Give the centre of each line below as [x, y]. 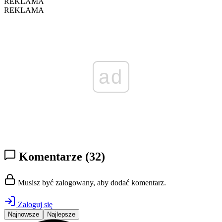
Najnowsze [24, 215]
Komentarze [51, 157]
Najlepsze [61, 215]
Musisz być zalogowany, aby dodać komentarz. [91, 183]
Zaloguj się [34, 205]
